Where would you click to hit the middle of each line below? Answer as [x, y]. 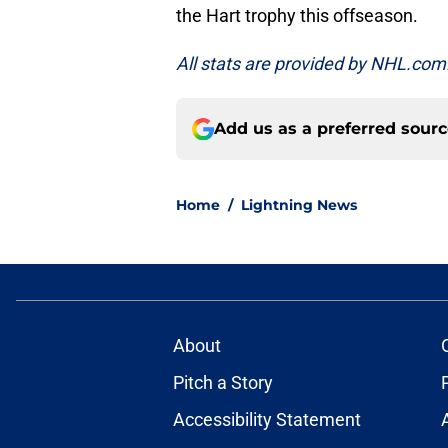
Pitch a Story [222, 383]
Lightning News [299, 205]
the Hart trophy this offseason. [299, 16]
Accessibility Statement [266, 420]
